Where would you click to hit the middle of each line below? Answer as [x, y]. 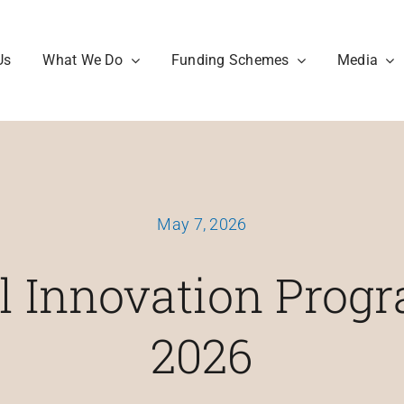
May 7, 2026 [202, 224]
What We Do [83, 60]
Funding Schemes [230, 60]
